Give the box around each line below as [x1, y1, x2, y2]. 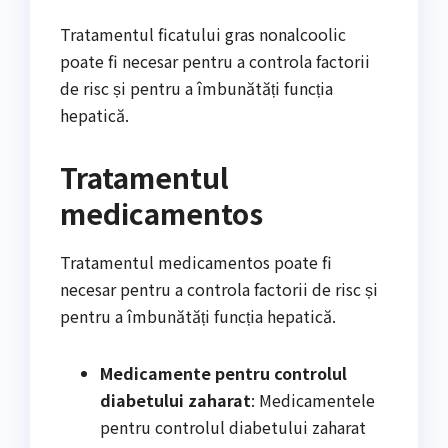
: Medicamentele [251, 387, 375, 412]
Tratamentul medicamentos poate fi [60, 249, 332, 274]
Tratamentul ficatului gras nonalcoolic [60, 21, 346, 46]
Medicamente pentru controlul [100, 360, 347, 385]
